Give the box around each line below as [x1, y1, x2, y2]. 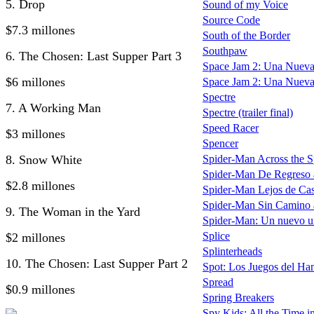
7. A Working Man [6, 100, 101, 115]
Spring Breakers [203, 292, 274, 304]
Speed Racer [203, 122, 259, 135]
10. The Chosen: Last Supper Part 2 [6, 256, 188, 271]
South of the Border [203, 29, 290, 42]
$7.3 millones [6, 22, 75, 37]
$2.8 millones [6, 178, 75, 193]
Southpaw [203, 45, 247, 57]
